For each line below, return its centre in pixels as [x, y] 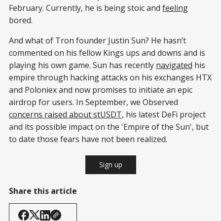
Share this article [43, 191]
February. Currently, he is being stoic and [86, 8]
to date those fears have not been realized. [88, 139]
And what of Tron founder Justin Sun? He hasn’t [97, 41]
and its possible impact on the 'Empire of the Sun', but [109, 127]
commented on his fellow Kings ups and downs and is [107, 53]
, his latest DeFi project [164, 115]
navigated [174, 65]
